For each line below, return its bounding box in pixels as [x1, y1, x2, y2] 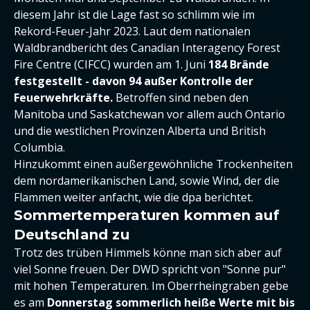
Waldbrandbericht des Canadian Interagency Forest [14, 40, 280, 55]
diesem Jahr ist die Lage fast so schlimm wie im [14, 7, 255, 22]
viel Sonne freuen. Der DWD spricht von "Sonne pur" [14, 262, 286, 277]
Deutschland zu [14, 226, 129, 243]
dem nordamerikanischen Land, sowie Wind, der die [14, 173, 280, 188]
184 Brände [208, 57, 269, 72]
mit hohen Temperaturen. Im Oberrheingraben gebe [14, 278, 289, 293]
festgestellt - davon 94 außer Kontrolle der [14, 73, 253, 89]
